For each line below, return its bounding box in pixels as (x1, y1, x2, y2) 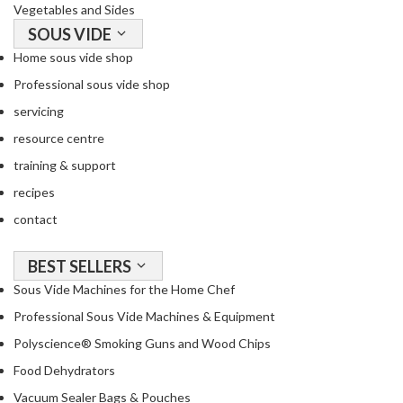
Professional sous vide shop (13, 76, 170, 93)
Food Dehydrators (13, 363, 115, 379)
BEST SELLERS (28, 256, 134, 277)
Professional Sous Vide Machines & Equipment (13, 309, 275, 325)
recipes (13, 184, 55, 201)
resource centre (13, 130, 104, 147)
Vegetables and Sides (13, 2, 135, 18)
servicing (13, 103, 64, 120)
